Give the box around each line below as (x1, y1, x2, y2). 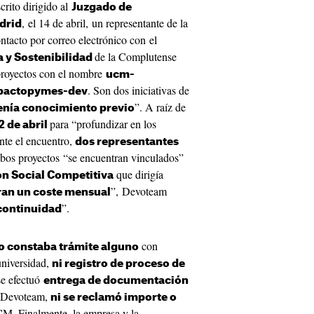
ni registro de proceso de (52, 259, 185, 269)
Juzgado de (71, 2, 132, 13)
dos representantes (75, 137, 179, 147)
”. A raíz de (135, 100, 186, 114)
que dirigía (114, 167, 163, 182)
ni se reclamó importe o (50, 292, 177, 303)
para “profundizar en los (50, 116, 156, 131)
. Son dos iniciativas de (88, 83, 189, 97)
